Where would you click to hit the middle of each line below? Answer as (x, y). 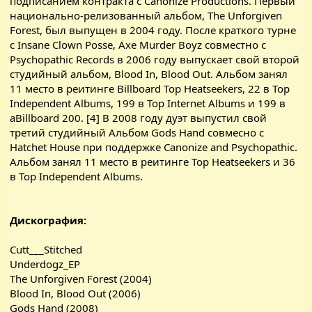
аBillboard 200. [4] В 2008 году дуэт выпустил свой (139, 117)
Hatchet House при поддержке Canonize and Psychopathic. (154, 147)
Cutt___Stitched (46, 249)
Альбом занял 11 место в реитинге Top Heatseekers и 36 (153, 161)
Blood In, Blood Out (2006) (76, 293)
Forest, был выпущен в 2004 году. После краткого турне (153, 30)
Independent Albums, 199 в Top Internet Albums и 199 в (148, 103)
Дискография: (48, 220)
